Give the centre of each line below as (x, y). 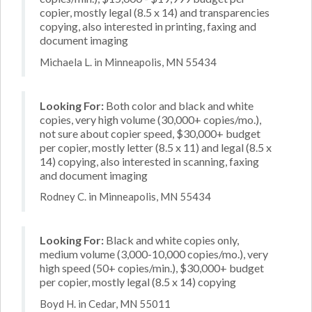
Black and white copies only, (171, 240)
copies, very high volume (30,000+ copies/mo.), (150, 119)
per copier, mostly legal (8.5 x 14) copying (138, 282)
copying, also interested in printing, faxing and (148, 26)
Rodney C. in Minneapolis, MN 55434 (125, 196)
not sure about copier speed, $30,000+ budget (150, 133)
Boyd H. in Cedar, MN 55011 (105, 303)
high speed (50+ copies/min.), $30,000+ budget (152, 268)
